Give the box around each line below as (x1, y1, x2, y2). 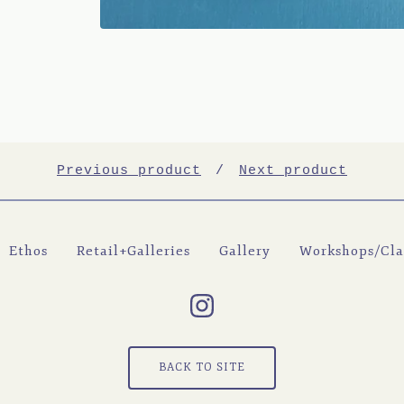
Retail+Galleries (76, 243, 190, 261)
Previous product (57, 163, 201, 179)
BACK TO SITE (159, 361, 245, 375)
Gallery (218, 243, 271, 261)
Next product (239, 163, 347, 179)
